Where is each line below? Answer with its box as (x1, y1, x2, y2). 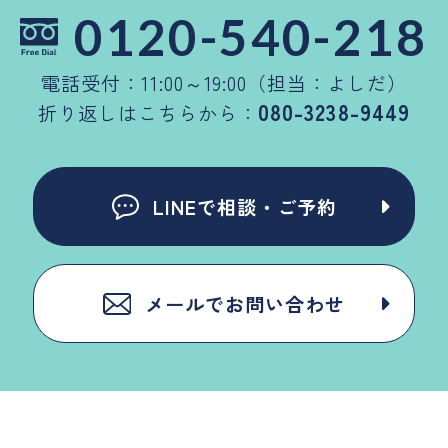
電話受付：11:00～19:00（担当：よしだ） (41, 69, 407, 98)
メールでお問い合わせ (145, 290, 345, 319)
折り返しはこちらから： (38, 99, 258, 128)
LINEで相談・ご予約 (153, 193, 337, 222)
